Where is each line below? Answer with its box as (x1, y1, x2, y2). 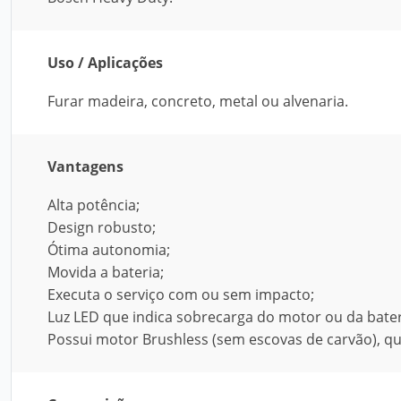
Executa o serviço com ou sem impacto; (47, 285, 314, 304)
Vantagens (47, 157, 124, 176)
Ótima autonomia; (47, 240, 170, 260)
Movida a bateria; (47, 262, 164, 282)
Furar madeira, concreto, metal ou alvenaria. (47, 91, 348, 111)
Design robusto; (47, 218, 156, 237)
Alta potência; (47, 195, 140, 215)
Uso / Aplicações (47, 53, 163, 73)
